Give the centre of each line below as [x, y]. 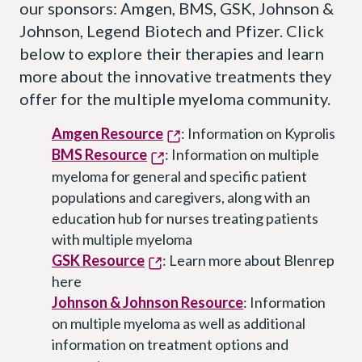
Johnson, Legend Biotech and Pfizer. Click [172, 31]
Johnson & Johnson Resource [147, 302]
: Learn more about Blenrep [248, 260]
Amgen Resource [107, 134]
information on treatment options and [170, 344]
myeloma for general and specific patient [179, 176]
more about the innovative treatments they [176, 76]
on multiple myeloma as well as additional [179, 323]
